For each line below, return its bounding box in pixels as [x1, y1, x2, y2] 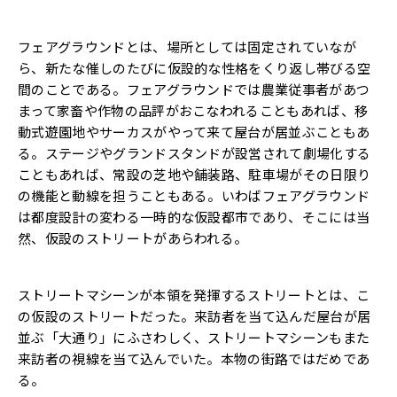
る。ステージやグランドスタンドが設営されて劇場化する [18, 143, 371, 162]
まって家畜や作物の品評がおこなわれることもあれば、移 [18, 100, 369, 120]
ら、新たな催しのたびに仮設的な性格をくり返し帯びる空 [18, 58, 371, 77]
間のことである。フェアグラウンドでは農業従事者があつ [18, 79, 370, 98]
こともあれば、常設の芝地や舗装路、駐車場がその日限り [18, 164, 371, 183]
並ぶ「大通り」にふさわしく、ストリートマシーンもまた [18, 327, 370, 346]
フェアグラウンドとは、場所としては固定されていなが [18, 36, 356, 56]
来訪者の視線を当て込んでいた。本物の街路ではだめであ [18, 348, 370, 368]
